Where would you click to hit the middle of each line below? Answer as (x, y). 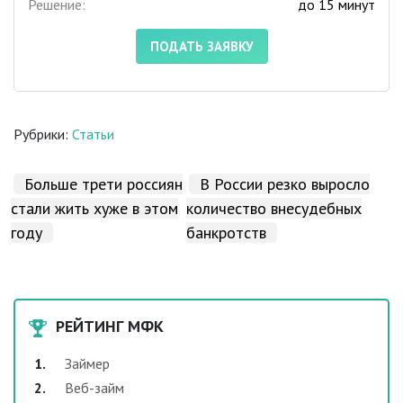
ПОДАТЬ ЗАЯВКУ (201, 47)
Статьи (93, 134)
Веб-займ (94, 388)
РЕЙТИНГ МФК (110, 327)
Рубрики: (43, 134)
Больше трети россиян (103, 184)
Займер (87, 364)
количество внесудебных (274, 209)
